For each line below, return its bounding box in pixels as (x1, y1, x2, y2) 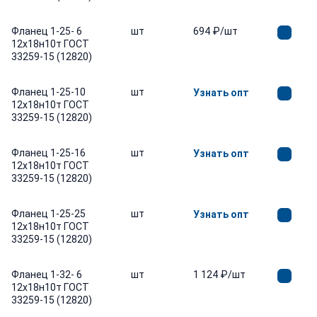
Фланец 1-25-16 (11, 147, 86, 158)
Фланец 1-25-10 (11, 86, 86, 98)
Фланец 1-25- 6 (11, 25, 82, 37)
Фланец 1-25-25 (11, 208, 86, 219)
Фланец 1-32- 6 (11, 269, 82, 280)
